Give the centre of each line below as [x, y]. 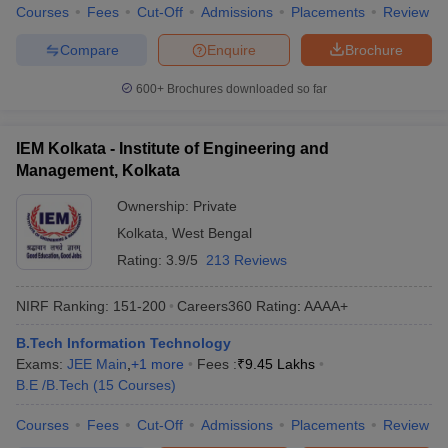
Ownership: [155, 206]
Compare [89, 49]
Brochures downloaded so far [245, 89]
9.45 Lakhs [280, 364]
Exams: [41, 364]
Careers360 [214, 305]
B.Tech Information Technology [123, 343]
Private [215, 206]
